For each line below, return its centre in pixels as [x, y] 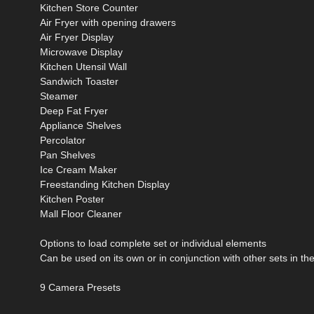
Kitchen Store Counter [89, 7]
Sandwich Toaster [79, 81]
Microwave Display [81, 52]
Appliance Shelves [81, 125]
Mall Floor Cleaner [81, 213]
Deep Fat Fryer [74, 110]
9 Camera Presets [80, 287]
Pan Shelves [68, 155]
